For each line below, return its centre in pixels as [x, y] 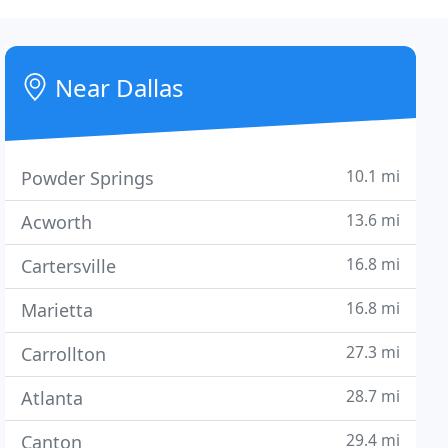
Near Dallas [117, 87]
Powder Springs [88, 178]
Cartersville [69, 266]
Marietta [57, 310]
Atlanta [52, 398]
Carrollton [64, 354]
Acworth [57, 222]
